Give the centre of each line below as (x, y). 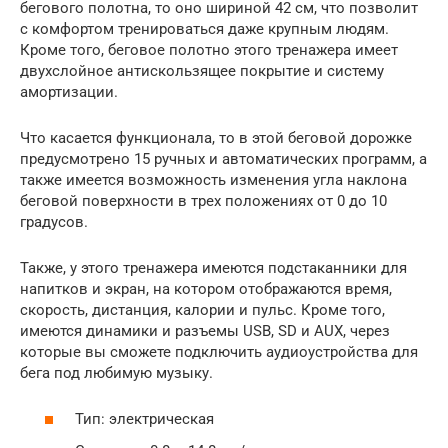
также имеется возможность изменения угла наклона (213, 179)
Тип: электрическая (144, 419)
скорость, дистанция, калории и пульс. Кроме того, (202, 309)
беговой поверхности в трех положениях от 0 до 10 (203, 200)
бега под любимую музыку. (116, 372)
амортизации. (69, 91)
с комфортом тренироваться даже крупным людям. (204, 28)
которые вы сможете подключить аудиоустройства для (219, 351)
